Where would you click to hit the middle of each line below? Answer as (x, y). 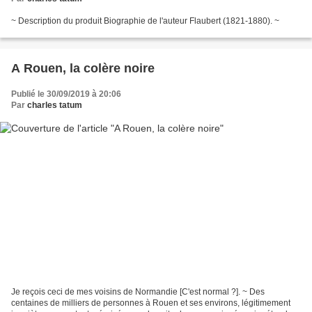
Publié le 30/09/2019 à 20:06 (66, 94)
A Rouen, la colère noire (83, 69)
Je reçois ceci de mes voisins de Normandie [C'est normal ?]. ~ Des (138, 291)
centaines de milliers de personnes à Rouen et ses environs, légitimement (151, 303)
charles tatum (55, 106)
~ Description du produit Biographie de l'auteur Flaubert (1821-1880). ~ (145, 21)
